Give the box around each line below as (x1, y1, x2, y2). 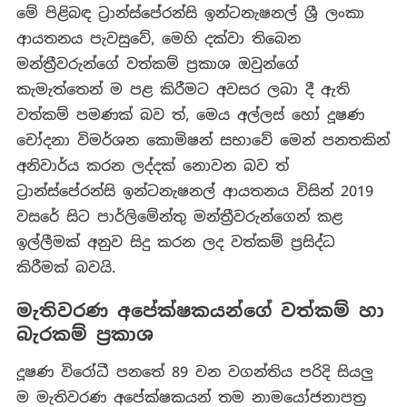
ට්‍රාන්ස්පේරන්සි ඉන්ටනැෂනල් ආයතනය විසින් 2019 (15, 182, 373, 202)
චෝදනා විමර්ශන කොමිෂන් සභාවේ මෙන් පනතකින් (15, 131, 390, 151)
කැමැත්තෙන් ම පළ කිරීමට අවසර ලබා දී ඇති (15, 80, 350, 100)
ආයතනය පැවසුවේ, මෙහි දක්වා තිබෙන (15, 29, 301, 49)
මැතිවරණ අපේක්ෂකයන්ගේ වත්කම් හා (15, 299, 384, 323)
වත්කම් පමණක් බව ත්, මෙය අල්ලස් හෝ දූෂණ (15, 105, 364, 125)
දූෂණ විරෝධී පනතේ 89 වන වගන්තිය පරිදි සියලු (15, 362, 373, 382)
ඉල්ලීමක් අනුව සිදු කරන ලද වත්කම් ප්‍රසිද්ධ (15, 233, 335, 253)
